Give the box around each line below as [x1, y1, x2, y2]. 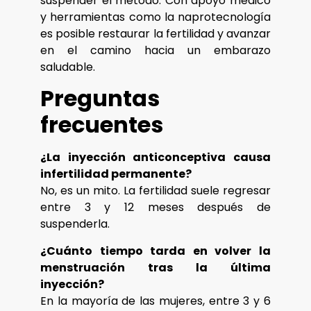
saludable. [40, 59, 95, 76]
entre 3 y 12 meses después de [40, 199, 271, 216]
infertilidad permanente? [40, 166, 192, 183]
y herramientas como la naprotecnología [40, 9, 271, 26]
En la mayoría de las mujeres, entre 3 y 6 [40, 292, 271, 309]
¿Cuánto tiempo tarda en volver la [40, 242, 271, 259]
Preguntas [40, 83, 160, 115]
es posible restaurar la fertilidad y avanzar [40, 26, 271, 42]
